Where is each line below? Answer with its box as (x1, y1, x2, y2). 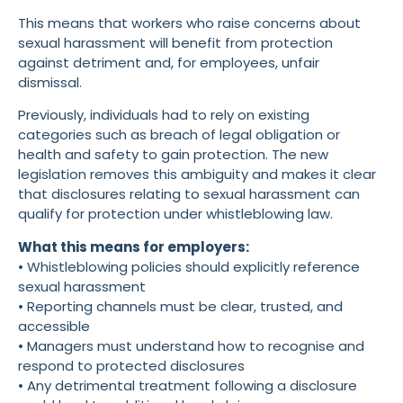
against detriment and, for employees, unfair (18, 52, 319, 72)
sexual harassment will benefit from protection (18, 32, 333, 52)
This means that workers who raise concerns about (18, 13, 361, 32)
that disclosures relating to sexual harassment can (18, 184, 360, 204)
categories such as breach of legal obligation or (18, 125, 340, 145)
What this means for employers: (18, 237, 249, 256)
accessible (18, 316, 90, 336)
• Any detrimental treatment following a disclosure (18, 375, 357, 395)
